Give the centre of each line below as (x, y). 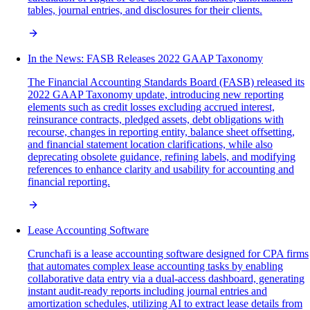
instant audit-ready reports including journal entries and (147, 291)
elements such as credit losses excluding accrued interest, (151, 107)
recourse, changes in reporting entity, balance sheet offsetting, (161, 132)
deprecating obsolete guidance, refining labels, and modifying (162, 157)
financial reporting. (69, 182)
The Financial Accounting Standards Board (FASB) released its (166, 82)
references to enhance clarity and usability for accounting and (161, 170)
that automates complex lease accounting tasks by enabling (155, 266)
